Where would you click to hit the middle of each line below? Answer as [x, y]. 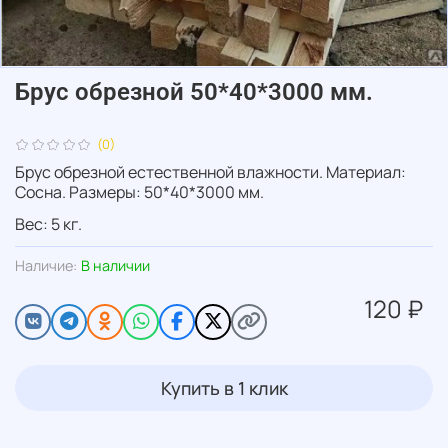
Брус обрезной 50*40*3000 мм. [194, 92]
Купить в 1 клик [224, 387]
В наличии [115, 265]
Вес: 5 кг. [48, 223]
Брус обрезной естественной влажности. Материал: [210, 171]
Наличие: [46, 265]
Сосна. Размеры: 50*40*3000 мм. [139, 191]
